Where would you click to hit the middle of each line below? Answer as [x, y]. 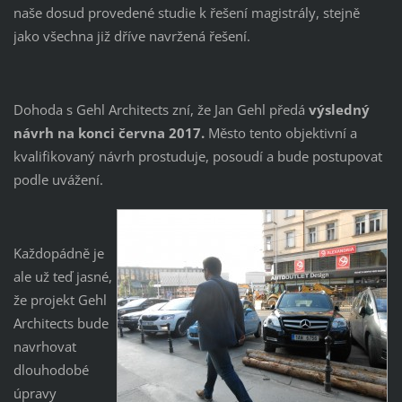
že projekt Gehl [60, 299]
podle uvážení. [58, 179]
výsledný [339, 109]
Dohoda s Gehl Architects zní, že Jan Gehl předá [161, 109]
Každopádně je [58, 253]
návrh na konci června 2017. [109, 132]
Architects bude [61, 323]
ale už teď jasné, [62, 276]
